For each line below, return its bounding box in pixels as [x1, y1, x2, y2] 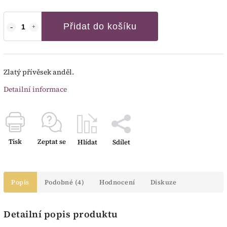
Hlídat [77, 138, 97, 147]
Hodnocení [99, 178, 135, 187]
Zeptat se [37, 137, 66, 146]
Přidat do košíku [63, 21, 137, 32]
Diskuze [150, 178, 176, 187]
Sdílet [112, 138, 130, 147]
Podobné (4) [44, 178, 84, 187]
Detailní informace [4, 84, 67, 95]
